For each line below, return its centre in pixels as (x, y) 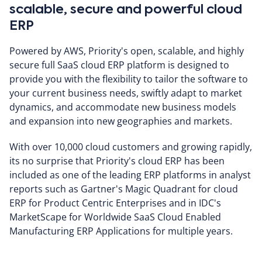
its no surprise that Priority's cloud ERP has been (117, 161)
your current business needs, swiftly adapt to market (126, 93)
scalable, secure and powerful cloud (126, 10)
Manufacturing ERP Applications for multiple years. (121, 231)
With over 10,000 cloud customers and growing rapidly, (131, 146)
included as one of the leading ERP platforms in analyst (130, 175)
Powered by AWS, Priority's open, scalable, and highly (127, 51)
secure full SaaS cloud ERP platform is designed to (119, 65)
